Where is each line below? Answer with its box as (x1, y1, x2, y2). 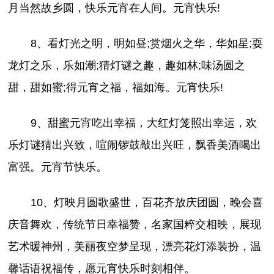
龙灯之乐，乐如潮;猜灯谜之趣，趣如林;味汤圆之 (8, 59, 246, 72)
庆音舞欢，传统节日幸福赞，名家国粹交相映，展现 (8, 218, 262, 231)
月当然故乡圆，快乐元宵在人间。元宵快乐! (8, 1, 221, 14)
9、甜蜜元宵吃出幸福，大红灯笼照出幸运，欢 (30, 116, 257, 129)
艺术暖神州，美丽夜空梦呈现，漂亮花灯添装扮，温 (8, 240, 262, 253)
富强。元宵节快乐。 (8, 160, 108, 173)
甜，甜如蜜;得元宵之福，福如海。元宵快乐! (8, 81, 224, 94)
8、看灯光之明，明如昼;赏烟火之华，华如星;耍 (30, 37, 263, 50)
